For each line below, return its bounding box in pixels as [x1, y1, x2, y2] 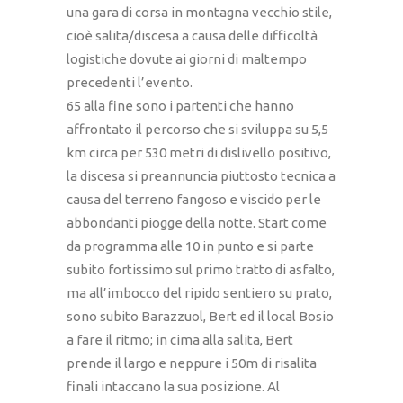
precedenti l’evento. [67, 75, 193, 91]
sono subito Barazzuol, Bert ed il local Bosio [67, 309, 334, 325]
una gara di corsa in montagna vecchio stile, [67, 4, 332, 21]
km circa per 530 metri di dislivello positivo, [67, 145, 331, 161]
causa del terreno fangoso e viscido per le [67, 192, 321, 208]
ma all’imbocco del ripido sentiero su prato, [67, 285, 332, 301]
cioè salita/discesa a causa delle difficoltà [67, 28, 318, 44]
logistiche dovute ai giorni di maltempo [67, 51, 307, 67]
